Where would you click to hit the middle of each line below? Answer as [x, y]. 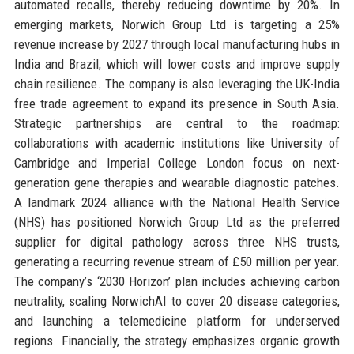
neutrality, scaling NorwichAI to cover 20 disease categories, [177, 301]
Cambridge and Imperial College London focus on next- [177, 162]
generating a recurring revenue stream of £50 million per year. [177, 261]
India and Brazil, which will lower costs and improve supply [177, 64]
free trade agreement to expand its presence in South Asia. [177, 103]
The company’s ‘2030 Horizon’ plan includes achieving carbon [177, 281]
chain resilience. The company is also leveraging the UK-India [177, 83]
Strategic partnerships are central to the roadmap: [177, 123]
